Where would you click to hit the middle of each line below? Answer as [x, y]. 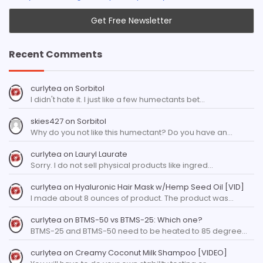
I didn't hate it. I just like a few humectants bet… [117, 99]
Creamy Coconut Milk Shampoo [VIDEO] [151, 252]
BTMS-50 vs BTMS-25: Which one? [139, 220]
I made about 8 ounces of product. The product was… [132, 198]
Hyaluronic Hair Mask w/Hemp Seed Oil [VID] [159, 187]
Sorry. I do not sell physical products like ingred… [122, 165]
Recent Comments [56, 54]
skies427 [47, 121]
